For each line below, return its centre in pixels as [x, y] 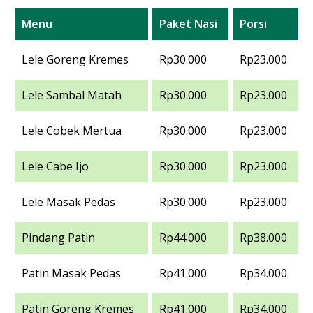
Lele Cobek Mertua [72, 131]
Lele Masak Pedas [68, 202]
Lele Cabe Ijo [55, 166]
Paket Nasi [188, 24]
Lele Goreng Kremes [75, 59]
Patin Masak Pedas [71, 273]
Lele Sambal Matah [72, 95]
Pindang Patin [58, 238]
